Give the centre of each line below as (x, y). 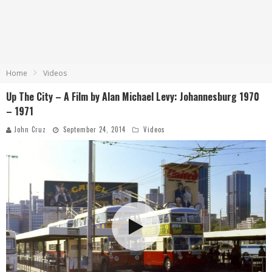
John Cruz (30, 129)
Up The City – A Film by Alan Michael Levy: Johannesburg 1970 (133, 97)
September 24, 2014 (94, 129)
